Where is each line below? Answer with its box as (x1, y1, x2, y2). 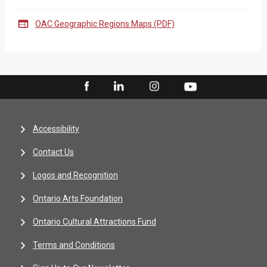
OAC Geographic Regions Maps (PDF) (35, 19, 175, 29)
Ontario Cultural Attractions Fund (33, 217, 156, 226)
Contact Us (33, 147, 74, 157)
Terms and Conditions (33, 240, 115, 250)
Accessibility (33, 124, 79, 133)
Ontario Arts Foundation (33, 194, 123, 203)
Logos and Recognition (33, 170, 118, 180)
